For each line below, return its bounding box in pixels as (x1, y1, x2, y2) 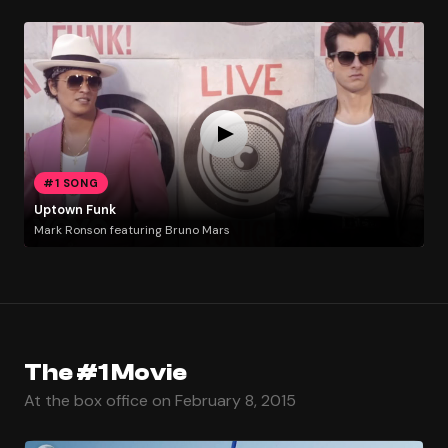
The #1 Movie (24, 358, 187, 386)
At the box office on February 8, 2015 (24, 389, 296, 411)
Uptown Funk (33, 201, 116, 219)
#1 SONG (43, 175, 99, 190)
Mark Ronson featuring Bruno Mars (33, 221, 230, 238)
